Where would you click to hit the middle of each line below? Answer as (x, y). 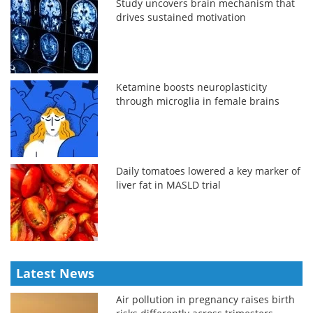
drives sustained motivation (181, 17)
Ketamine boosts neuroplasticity (192, 87)
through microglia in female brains (198, 101)
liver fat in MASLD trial (169, 184)
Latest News (55, 273)
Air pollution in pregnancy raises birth (206, 299)
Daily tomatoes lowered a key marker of (209, 170)
